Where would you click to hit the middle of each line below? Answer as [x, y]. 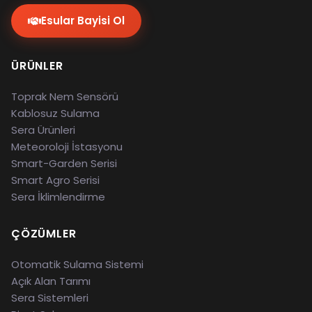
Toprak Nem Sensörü [65, 96]
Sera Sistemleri [50, 298]
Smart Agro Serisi [55, 180]
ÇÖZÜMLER [44, 234]
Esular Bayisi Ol [83, 21]
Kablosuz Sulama [55, 113]
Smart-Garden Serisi [64, 163]
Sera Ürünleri [43, 130]
